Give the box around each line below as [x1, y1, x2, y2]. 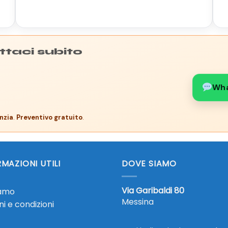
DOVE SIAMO [122, 158, 177, 170]
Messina [122, 195, 154, 208]
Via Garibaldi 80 [122, 184, 184, 196]
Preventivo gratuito [16, 113, 82, 122]
